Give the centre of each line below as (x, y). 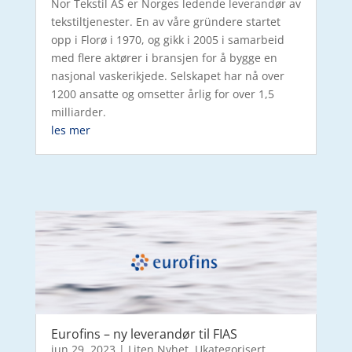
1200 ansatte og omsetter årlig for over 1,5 (162, 93)
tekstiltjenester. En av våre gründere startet (165, 21)
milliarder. (78, 112)
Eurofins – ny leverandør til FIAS (144, 334)
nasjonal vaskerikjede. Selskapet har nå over (167, 75)
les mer (70, 130)
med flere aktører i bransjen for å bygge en (164, 57)
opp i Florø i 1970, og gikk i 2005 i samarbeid (167, 39)
